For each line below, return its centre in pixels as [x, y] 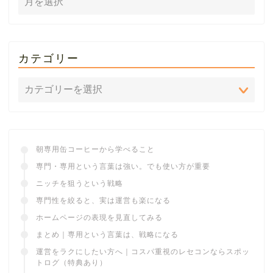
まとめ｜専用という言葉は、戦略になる [107, 235]
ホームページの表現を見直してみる [99, 218]
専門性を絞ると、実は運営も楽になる [103, 201]
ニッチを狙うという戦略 [80, 184]
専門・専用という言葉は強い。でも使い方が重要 [123, 167]
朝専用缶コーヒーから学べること [95, 150]
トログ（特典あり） [72, 263]
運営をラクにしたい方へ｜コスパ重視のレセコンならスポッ [143, 252]
